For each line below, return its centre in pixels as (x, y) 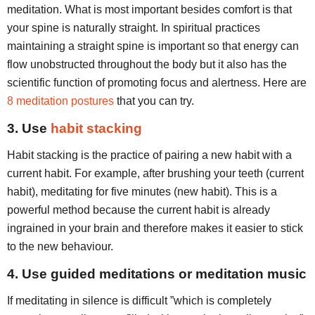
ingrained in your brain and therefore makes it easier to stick (155, 229)
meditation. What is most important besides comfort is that (149, 10)
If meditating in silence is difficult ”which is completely (139, 301)
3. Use (29, 128)
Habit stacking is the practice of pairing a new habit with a (149, 155)
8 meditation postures (60, 101)
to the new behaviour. (60, 247)
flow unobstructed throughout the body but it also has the (147, 65)
